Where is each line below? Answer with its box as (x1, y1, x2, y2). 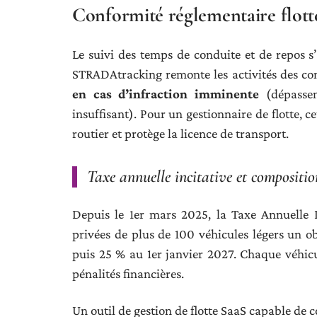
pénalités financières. (72, 266, 184, 281)
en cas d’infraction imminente (72, 86, 259, 101)
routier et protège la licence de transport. (72, 126, 289, 141)
